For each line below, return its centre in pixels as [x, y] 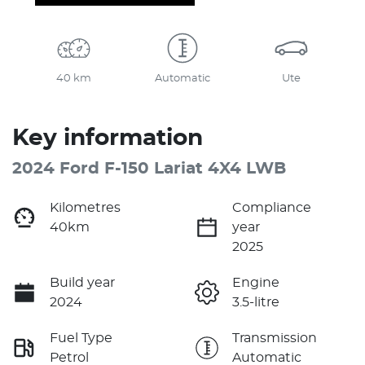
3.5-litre [256, 302]
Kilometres [85, 207]
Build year [82, 282]
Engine [256, 282]
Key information [108, 138]
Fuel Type [81, 338]
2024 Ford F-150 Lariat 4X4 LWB [149, 168]
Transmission [275, 338]
